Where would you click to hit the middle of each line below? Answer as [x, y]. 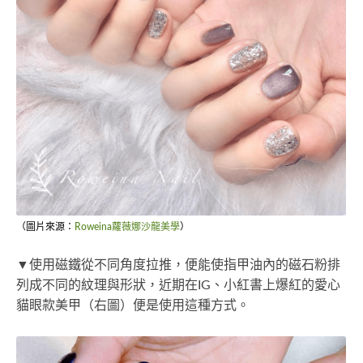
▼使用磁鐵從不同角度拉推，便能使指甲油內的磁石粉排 [178, 265]
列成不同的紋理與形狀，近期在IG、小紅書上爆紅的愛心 [178, 286]
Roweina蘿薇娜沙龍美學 [127, 227]
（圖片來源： [45, 227]
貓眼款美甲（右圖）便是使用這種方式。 [133, 306]
